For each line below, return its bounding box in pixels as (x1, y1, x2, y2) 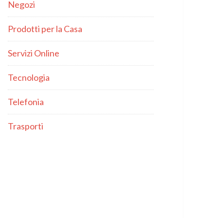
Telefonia (8, 96, 44, 107)
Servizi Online (8, 48, 59, 58)
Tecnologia (8, 72, 50, 83)
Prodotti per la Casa (8, 23, 82, 34)
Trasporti (8, 121, 43, 131)
